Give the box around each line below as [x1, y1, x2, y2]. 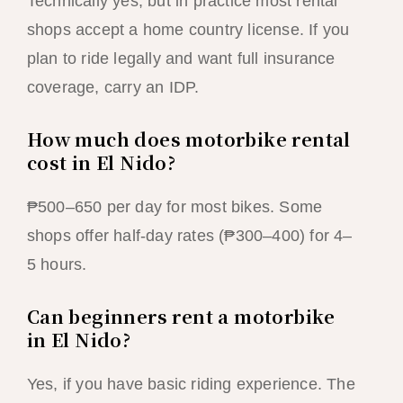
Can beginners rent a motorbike [26, 303, 336, 330]
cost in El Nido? [26, 149, 176, 176]
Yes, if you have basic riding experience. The [26, 375, 355, 394]
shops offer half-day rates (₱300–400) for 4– [26, 227, 353, 246]
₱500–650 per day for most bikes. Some [26, 198, 323, 217]
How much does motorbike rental [26, 126, 351, 153]
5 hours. [26, 255, 87, 274]
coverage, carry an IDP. [26, 78, 200, 97]
